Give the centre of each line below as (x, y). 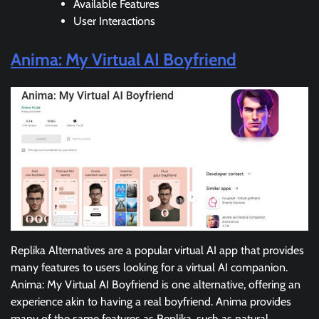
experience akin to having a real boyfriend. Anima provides (151, 301)
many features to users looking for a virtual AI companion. (149, 267)
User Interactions (114, 21)
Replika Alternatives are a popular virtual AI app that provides (157, 250)
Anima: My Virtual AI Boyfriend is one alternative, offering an (156, 284)
